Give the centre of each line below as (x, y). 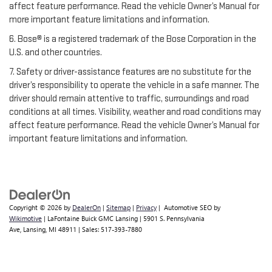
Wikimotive (25, 219)
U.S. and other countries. (56, 53)
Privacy (146, 208)
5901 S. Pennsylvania (173, 219)
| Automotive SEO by (189, 208)
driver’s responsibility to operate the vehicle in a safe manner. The (134, 86)
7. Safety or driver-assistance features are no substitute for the (130, 72)
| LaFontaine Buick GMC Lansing (90, 219)
